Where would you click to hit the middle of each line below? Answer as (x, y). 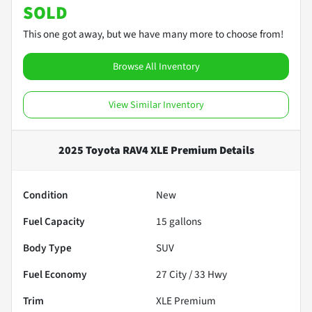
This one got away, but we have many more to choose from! (153, 34)
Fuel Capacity (54, 221)
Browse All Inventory (156, 66)
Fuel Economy (55, 274)
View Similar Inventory (156, 104)
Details (235, 150)
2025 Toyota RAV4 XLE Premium (138, 150)
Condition (46, 195)
